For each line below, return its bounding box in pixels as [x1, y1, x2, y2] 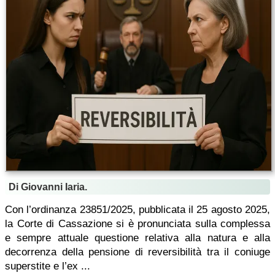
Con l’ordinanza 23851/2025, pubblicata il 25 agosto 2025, [5, 204, 270, 215]
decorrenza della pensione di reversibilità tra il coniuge [5, 246, 270, 258]
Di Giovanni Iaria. [9, 182, 87, 192]
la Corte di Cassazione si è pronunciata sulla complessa [5, 218, 270, 230]
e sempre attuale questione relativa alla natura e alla [5, 232, 270, 244]
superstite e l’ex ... [5, 260, 90, 272]
